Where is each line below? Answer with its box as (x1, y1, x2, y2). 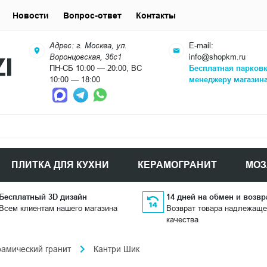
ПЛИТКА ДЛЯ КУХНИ (11, 159, 109, 170)
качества (166, 215, 198, 224)
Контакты (136, 10, 176, 20)
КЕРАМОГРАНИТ (138, 159, 217, 170)
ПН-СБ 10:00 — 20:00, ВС (49, 63, 142, 73)
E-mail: (189, 41, 214, 50)
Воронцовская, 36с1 (49, 52, 122, 61)
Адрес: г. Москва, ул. (49, 41, 128, 50)
